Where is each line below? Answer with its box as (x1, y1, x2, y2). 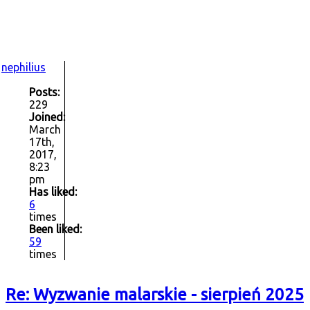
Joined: (29, 110, 65, 123)
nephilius (1, 60, 46, 73)
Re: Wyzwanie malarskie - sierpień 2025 (6, 284, 304, 304)
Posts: (29, 85, 60, 98)
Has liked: (29, 185, 77, 198)
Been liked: (29, 222, 82, 235)
